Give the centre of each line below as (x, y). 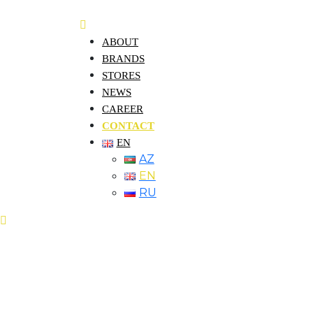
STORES (121, 75)
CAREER (123, 109)
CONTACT (128, 126)
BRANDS (123, 59)
